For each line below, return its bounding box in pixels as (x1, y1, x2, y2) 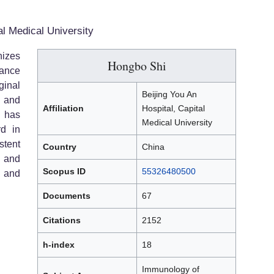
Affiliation (43, 103, 84, 114)
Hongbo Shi (107, 57, 166, 75)
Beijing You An (142, 89, 197, 100)
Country (43, 142, 76, 152)
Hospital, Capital (142, 103, 205, 114)
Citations (43, 215, 81, 226)
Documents (43, 191, 91, 201)
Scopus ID (43, 166, 86, 177)
